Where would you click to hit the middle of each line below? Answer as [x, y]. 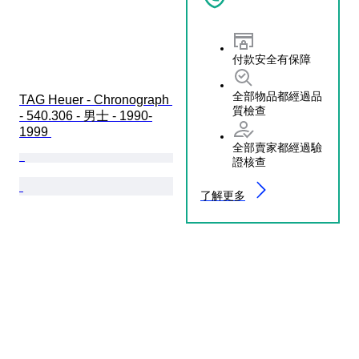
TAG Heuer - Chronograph [96, 99]
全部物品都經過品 [277, 96]
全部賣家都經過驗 [277, 147]
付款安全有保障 [272, 59]
